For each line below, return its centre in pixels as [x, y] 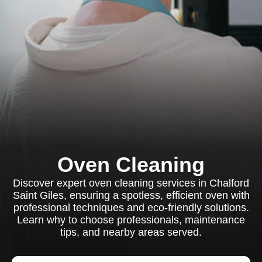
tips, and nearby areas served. [131, 232]
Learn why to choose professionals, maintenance [131, 220]
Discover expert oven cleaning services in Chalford [131, 183]
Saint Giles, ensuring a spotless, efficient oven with [131, 195]
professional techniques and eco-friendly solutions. [131, 208]
